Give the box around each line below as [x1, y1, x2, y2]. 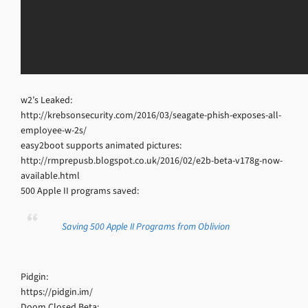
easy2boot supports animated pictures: [21, 139, 181, 152]
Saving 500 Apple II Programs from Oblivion [62, 220, 230, 233]
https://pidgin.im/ [21, 285, 93, 298]
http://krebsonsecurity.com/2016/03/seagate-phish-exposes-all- [21, 109, 281, 122]
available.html [21, 169, 80, 182]
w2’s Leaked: [21, 93, 72, 107]
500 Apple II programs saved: [21, 184, 139, 197]
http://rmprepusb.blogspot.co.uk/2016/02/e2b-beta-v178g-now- [21, 154, 283, 167]
